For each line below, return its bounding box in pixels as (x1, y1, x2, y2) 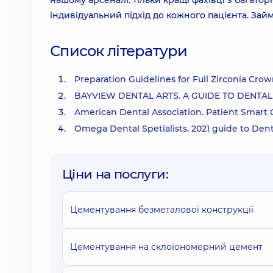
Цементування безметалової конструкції (70, 204, 253, 215)
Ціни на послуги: (62, 166, 168, 182)
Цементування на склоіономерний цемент (70, 241, 263, 252)
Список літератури (50, 42, 188, 60)
